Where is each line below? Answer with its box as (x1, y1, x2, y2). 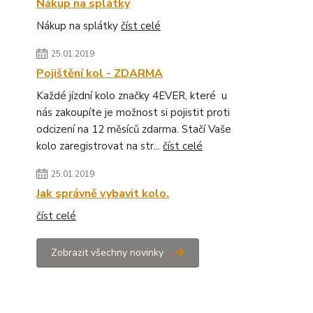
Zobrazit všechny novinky (51, 246, 163, 259)
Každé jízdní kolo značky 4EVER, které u (36, 89, 227, 103)
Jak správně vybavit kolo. (36, 186, 169, 201)
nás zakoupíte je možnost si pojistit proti (36, 105, 230, 119)
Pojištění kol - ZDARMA (36, 66, 163, 81)
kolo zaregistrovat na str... (36, 139, 163, 153)
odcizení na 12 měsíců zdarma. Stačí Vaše (36, 122, 231, 136)
